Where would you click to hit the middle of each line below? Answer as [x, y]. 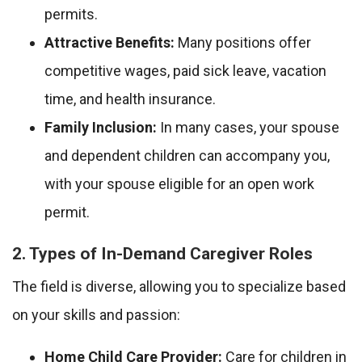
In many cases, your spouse [248, 128]
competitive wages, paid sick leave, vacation [185, 71]
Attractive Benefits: [109, 43]
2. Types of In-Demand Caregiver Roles [162, 254]
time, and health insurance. [130, 99]
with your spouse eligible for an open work [179, 184]
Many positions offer [243, 43]
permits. [71, 15]
